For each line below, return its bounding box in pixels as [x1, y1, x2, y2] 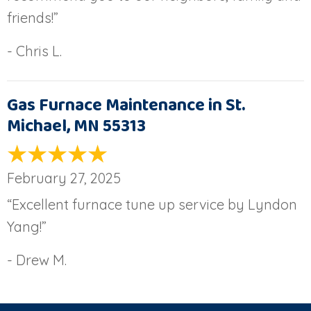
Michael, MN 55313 [7, 112, 146, 140]
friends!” [7, 8, 58, 26]
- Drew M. [7, 251, 67, 269]
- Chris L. [7, 42, 62, 60]
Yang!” [7, 217, 47, 235]
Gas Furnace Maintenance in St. [7, 91, 245, 119]
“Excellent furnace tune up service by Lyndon [7, 195, 297, 213]
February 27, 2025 [7, 169, 121, 187]
